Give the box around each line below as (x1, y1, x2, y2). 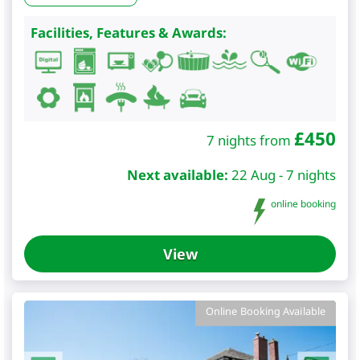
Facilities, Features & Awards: (31, 22, 227, 42)
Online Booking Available (205, 305, 326, 319)
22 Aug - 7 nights (231, 165, 336, 184)
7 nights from (207, 130, 294, 149)
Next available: (127, 165, 228, 184)
